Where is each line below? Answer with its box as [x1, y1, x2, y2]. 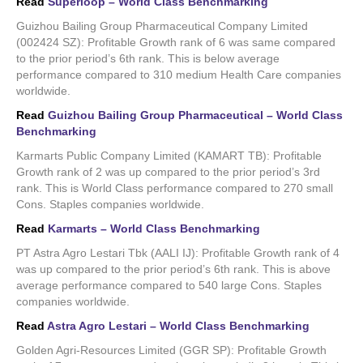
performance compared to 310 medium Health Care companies [16, 67, 341, 81]
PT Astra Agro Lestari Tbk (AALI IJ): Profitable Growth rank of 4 [16, 246, 340, 259]
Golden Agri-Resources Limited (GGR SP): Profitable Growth [16, 343, 327, 357]
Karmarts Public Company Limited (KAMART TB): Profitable [16, 148, 322, 162]
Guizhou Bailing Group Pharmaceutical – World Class [48, 108, 343, 122]
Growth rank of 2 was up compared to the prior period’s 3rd [16, 164, 320, 178]
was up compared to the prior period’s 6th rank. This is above [16, 262, 331, 275]
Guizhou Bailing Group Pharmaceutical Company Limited [16, 19, 308, 32]
